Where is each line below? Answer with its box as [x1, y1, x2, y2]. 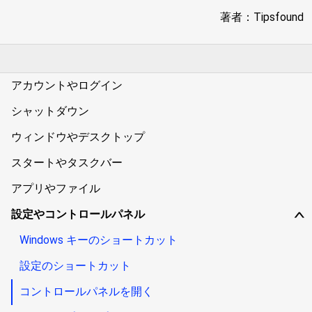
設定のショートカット [19, 258, 131, 272]
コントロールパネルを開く [19, 284, 153, 298]
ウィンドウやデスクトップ [11, 130, 145, 143]
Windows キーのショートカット [19, 233, 178, 247]
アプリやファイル [11, 181, 100, 195]
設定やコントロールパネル [11, 207, 145, 221]
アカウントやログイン [11, 78, 123, 92]
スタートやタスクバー [11, 155, 123, 169]
